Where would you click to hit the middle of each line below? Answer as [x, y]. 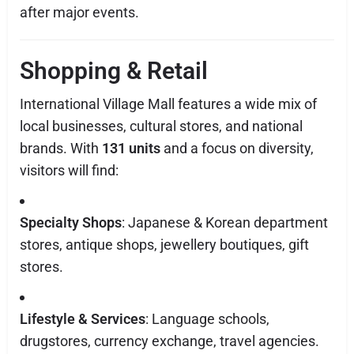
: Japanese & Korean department [225, 222]
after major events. [79, 12]
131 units [131, 148]
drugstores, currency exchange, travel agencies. [169, 341]
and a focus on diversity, [237, 148]
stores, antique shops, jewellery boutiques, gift [164, 245]
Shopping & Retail [114, 71]
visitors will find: [69, 170]
